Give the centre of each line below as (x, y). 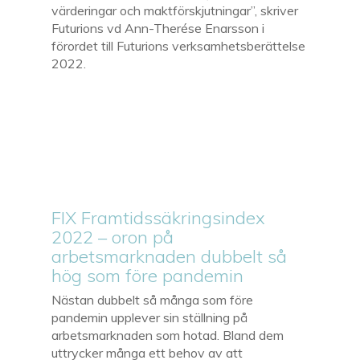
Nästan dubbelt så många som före (153, 299)
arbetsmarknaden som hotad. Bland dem (168, 335)
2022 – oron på (113, 237)
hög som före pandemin (148, 275)
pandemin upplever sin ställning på (150, 317)
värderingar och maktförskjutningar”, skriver (175, 10)
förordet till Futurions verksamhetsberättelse (179, 45)
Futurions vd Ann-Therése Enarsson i (158, 28)
